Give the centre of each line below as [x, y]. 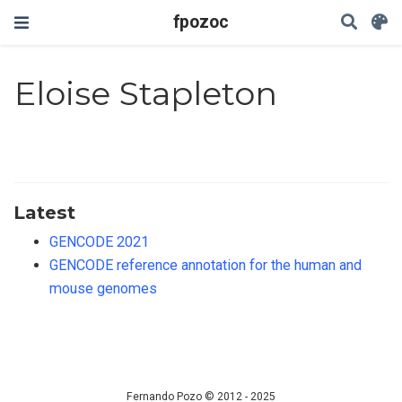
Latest [44, 212]
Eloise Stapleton [146, 94]
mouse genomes [103, 288]
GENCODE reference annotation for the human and [205, 265]
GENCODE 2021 [99, 241]
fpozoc [201, 22]
